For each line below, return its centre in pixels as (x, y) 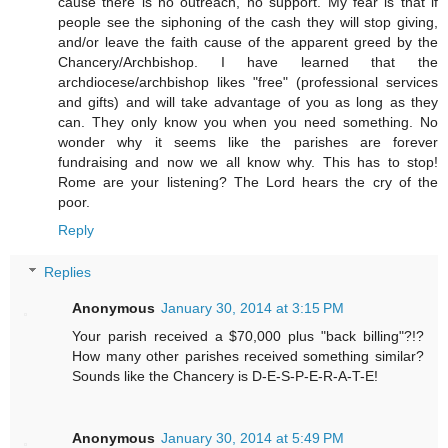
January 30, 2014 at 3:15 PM (253, 307)
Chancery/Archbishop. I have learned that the (248, 62)
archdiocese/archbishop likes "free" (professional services (248, 82)
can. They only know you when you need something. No (248, 122)
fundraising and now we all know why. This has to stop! (248, 162)
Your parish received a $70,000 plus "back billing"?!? (248, 335)
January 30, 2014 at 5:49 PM (253, 437)
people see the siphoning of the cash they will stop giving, (248, 22)
